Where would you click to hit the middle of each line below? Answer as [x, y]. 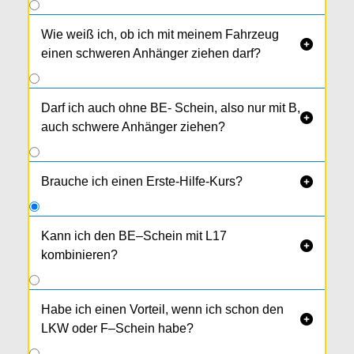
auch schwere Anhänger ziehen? [133, 127]
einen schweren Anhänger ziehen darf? [151, 54]
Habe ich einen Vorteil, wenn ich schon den [162, 310]
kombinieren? [79, 255]
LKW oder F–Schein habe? [117, 329]
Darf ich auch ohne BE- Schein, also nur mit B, [171, 108]
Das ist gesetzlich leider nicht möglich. [148, 293]
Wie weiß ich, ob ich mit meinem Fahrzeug [160, 35]
